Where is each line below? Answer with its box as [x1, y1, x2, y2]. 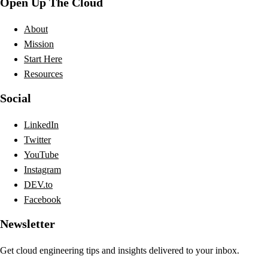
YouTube [24, 149, 59, 160]
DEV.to [24, 179, 53, 190]
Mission [24, 38, 54, 49]
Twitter [24, 134, 51, 145]
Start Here [24, 53, 62, 64]
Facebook [24, 194, 61, 205]
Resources [24, 68, 63, 79]
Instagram [24, 164, 61, 175]
